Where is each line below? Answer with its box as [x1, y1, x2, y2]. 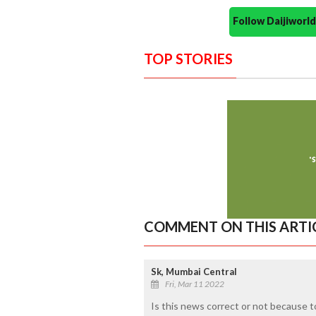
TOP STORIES [143, 49, 233, 67]
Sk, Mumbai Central [150, 265, 237, 277]
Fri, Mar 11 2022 [164, 278, 224, 289]
